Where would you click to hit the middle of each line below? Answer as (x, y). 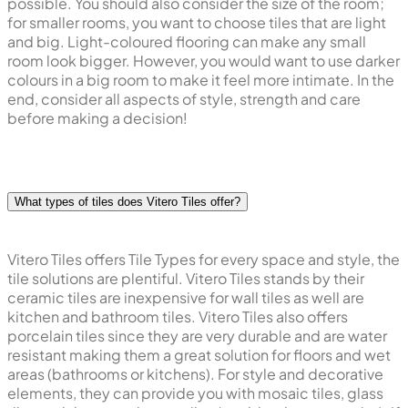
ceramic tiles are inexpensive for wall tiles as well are (186, 297)
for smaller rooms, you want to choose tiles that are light (197, 23)
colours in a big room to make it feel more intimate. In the (201, 80)
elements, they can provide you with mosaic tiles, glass (195, 393)
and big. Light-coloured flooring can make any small (187, 42)
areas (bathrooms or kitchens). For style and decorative (195, 373)
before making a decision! (97, 118)
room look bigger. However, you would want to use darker (204, 61)
